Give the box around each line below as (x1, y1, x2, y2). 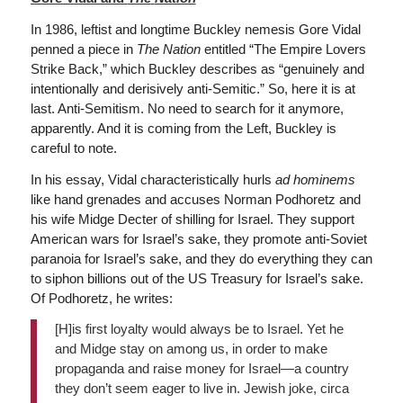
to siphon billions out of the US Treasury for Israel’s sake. (30, 270, 363, 286)
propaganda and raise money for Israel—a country (54, 361, 349, 377)
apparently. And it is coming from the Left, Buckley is (30, 120, 336, 136)
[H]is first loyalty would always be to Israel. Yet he (54, 321, 344, 337)
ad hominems (274, 171, 355, 187)
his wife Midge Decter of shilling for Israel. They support (30, 210, 354, 227)
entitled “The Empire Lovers (203, 40, 366, 57)
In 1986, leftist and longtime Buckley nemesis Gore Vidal (30, 21, 361, 37)
